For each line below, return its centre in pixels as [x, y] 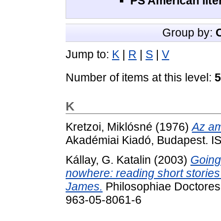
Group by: [189, 33]
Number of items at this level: [140, 78]
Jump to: [89, 55]
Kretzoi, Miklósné [109, 127]
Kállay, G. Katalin [108, 160]
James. [84, 186]
